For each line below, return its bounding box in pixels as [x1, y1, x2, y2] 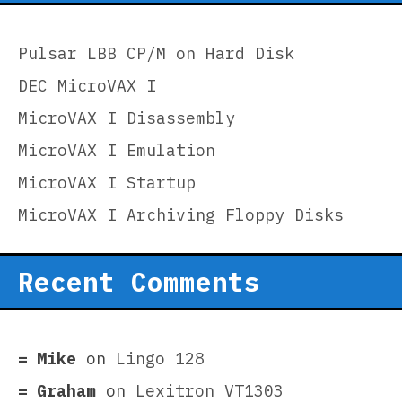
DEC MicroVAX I [18, 75, 156, 97]
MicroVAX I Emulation [18, 140, 215, 162]
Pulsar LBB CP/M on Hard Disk [18, 43, 294, 65]
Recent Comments [18, 265, 260, 300]
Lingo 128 [116, 348, 205, 370]
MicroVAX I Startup [18, 172, 196, 194]
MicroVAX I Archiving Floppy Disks [18, 205, 344, 226]
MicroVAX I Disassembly [18, 108, 235, 129]
